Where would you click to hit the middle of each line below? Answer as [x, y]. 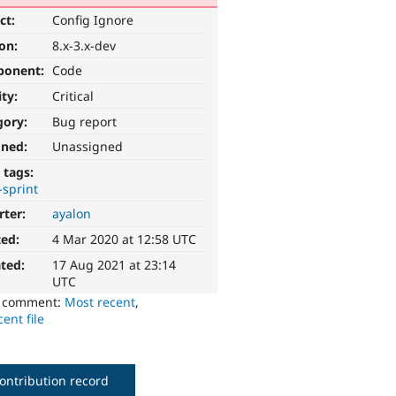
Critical [73, 96]
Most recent [100, 301]
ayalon [72, 214]
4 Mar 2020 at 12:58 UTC [125, 240]
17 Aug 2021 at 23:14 [114, 264]
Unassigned [88, 147]
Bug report [85, 121]
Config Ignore [93, 20]
